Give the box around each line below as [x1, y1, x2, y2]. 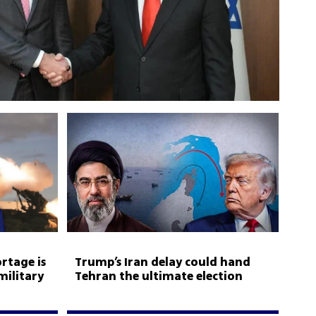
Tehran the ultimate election [75, 268, 243, 285]
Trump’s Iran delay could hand [75, 254, 251, 271]
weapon [75, 282, 121, 299]
